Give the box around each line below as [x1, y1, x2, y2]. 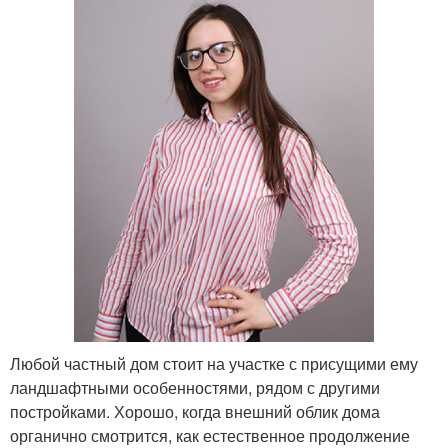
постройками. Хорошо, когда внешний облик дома [10, 400, 380, 424]
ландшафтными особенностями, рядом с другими [10, 376, 380, 400]
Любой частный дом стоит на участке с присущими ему [10, 352, 418, 376]
